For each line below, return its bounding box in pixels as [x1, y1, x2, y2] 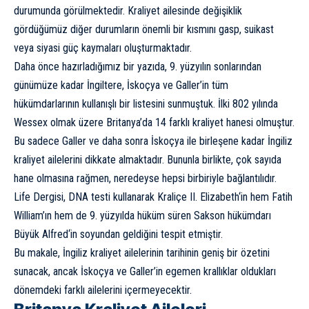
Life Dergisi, [14, 190, 68, 203]
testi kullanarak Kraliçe [88, 190, 190, 203]
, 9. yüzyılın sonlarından [165, 59, 261, 73]
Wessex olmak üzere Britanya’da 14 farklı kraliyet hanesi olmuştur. [14, 115, 295, 129]
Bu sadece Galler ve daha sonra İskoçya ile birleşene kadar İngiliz [14, 134, 292, 148]
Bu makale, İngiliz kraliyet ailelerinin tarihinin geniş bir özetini [14, 246, 270, 259]
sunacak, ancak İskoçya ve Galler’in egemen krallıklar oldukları [14, 264, 276, 278]
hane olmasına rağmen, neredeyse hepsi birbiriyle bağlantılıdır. [14, 171, 277, 185]
